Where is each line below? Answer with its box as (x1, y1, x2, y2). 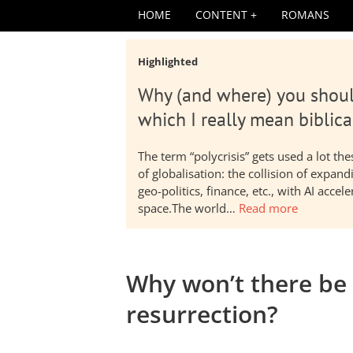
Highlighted (138, 54, 198, 69)
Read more (239, 200, 298, 216)
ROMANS (281, 7, 329, 22)
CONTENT (195, 7, 247, 22)
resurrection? (126, 298, 278, 330)
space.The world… (138, 200, 239, 216)
